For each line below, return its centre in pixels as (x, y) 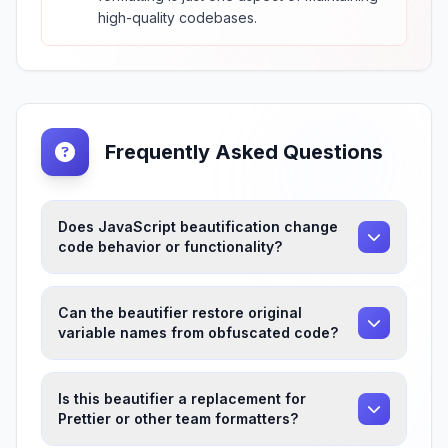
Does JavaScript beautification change (198, 226)
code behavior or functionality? (170, 246)
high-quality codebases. (177, 17)
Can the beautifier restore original (180, 312)
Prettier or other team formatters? (178, 418)
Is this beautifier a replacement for (182, 398)
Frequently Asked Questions (244, 152)
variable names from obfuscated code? (198, 332)
